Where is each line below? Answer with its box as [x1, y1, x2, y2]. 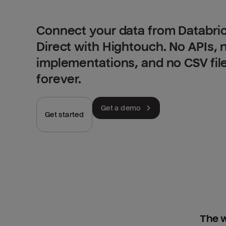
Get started [45, 110, 84, 119]
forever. [36, 72, 82, 87]
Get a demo [101, 104, 141, 112]
